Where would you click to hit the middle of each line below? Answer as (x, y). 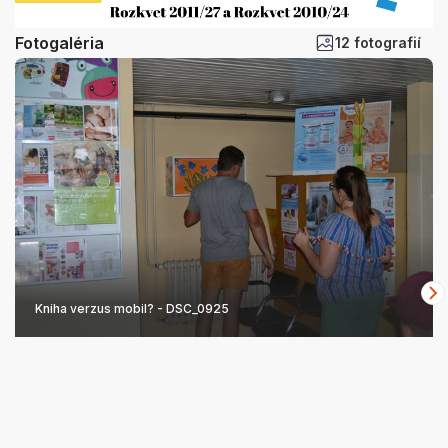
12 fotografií (378, 43)
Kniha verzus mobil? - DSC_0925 (132, 309)
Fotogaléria (59, 42)
